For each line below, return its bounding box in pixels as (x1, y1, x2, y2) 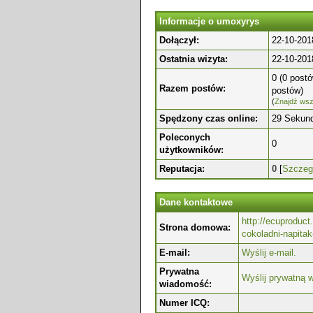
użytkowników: (159, 145, 224, 155)
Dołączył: (159, 35, 199, 45)
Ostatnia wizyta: (159, 54, 228, 64)
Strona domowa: (159, 222, 231, 233)
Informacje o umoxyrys (159, 16, 259, 27)
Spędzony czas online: (159, 113, 258, 124)
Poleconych (159, 132, 210, 143)
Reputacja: (159, 163, 205, 174)
